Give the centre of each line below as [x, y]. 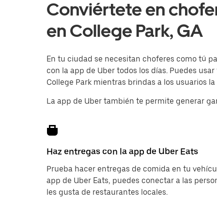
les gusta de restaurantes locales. [107, 192]
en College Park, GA [125, 31]
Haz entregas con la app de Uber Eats [122, 151]
